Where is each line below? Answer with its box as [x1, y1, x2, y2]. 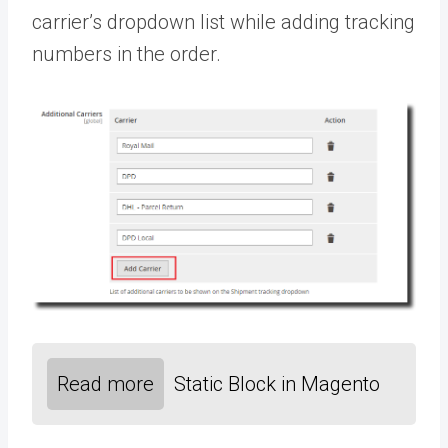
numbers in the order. [32, 41, 221, 66]
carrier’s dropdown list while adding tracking [32, 9, 415, 34]
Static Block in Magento [174, 372, 380, 396]
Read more [57, 372, 154, 396]
